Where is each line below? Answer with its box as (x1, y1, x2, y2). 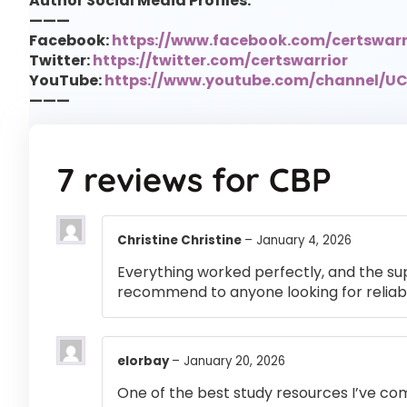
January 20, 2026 (184, 352, 285, 370)
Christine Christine (117, 231, 244, 249)
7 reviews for (56, 158, 269, 200)
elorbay (117, 352, 172, 370)
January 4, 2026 (256, 231, 352, 249)
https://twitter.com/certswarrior (93, 50, 348, 72)
